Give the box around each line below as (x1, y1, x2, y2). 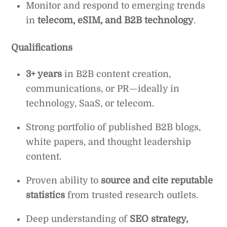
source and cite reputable (101, 175, 213, 186)
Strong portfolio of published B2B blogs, (26, 122, 201, 133)
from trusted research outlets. (65, 190, 199, 201)
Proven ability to (26, 175, 101, 186)
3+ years (26, 69, 62, 80)
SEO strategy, (130, 214, 188, 224)
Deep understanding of (26, 214, 130, 224)
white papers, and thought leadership (26, 137, 192, 147)
